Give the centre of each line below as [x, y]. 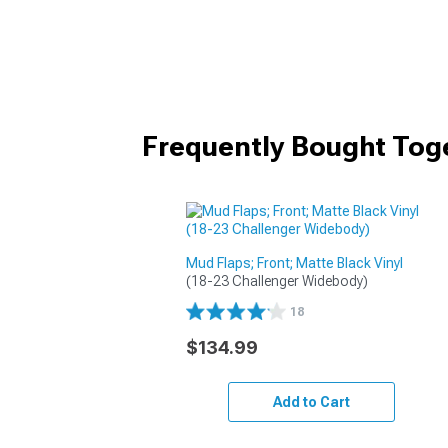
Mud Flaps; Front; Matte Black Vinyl [295, 262]
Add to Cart [311, 401]
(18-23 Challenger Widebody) [277, 280]
